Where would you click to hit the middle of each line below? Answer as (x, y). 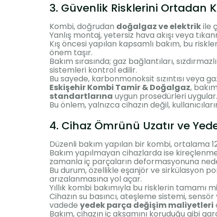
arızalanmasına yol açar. (96, 179)
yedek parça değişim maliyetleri (147, 205)
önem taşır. (71, 52)
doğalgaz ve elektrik (159, 26)
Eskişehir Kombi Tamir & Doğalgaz (120, 87)
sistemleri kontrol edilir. (93, 70)
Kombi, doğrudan (83, 26)
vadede (65, 205)
